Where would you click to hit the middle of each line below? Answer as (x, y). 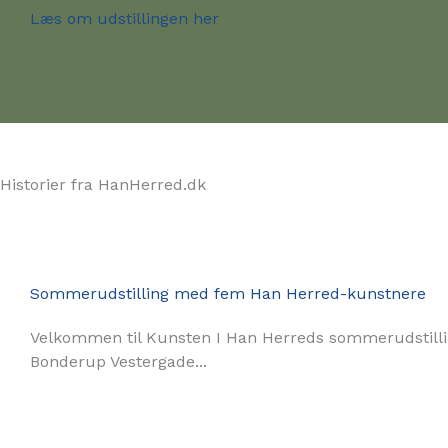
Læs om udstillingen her (124, 18)
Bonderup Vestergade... (118, 361)
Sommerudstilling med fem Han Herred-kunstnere (228, 293)
